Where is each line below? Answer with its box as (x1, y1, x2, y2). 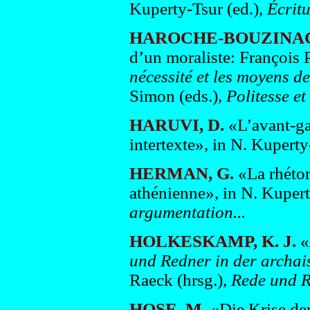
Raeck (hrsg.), (129, 271, 227, 289)
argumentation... (129, 203, 246, 221)
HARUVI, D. (129, 116, 224, 134)
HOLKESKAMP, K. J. (129, 232, 296, 250)
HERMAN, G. (129, 164, 234, 183)
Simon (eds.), (129, 86, 222, 105)
